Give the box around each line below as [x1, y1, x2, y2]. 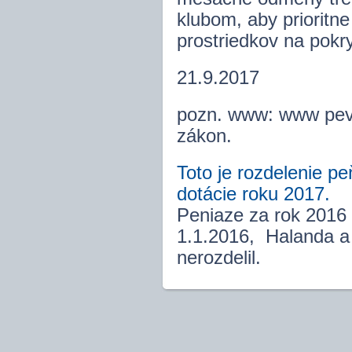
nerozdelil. [177, 247, 261, 268]
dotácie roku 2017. [177, 184, 330, 204]
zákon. [177, 126, 232, 146]
